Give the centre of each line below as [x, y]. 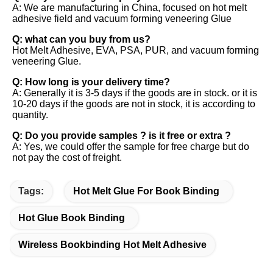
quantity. [31, 115]
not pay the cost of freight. [67, 158]
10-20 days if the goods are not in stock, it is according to [134, 104]
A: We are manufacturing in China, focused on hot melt [129, 8]
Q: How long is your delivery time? [92, 82]
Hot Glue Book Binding [72, 218]
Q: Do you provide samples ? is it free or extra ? [123, 136]
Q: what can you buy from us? [83, 40]
